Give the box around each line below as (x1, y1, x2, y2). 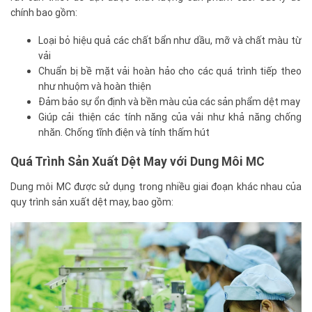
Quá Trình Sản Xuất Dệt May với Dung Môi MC (10, 153, 265, 169)
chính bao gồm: (10, 6, 77, 19)
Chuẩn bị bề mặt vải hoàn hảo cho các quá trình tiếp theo (38, 64, 302, 77)
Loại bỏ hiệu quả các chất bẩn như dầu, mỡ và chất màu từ (38, 33, 302, 47)
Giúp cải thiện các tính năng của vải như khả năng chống (38, 110, 302, 123)
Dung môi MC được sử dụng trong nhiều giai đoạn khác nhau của (10, 180, 302, 193)
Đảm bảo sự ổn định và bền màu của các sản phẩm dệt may (38, 95, 300, 108)
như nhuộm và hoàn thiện (38, 79, 151, 93)
